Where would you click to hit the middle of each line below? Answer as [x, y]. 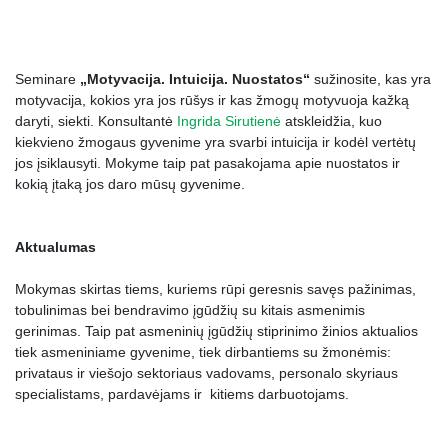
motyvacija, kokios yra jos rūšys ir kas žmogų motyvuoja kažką [212, 100]
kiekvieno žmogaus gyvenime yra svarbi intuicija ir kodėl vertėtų [215, 142]
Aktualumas [55, 247]
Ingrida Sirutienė [229, 121]
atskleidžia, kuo [331, 121]
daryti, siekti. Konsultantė [96, 121]
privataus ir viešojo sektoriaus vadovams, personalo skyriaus [206, 373]
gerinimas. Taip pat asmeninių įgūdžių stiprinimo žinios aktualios [216, 331]
